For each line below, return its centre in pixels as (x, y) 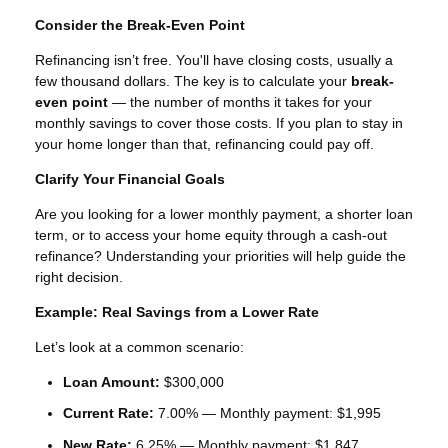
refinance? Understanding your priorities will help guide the (220, 255)
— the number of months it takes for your (240, 101)
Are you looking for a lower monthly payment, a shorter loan (224, 213)
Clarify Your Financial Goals (130, 178)
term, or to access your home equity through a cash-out (211, 234)
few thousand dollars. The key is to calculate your (193, 80)
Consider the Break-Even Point (140, 24)
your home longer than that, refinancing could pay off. (204, 143)
